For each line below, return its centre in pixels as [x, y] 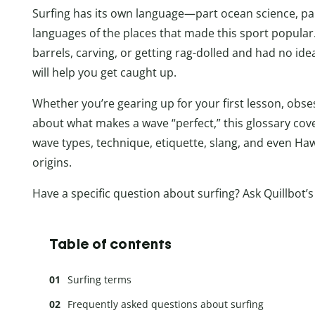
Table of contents [111, 244]
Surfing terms [99, 279]
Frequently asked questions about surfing [166, 304]
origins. [52, 162]
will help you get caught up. [104, 72]
